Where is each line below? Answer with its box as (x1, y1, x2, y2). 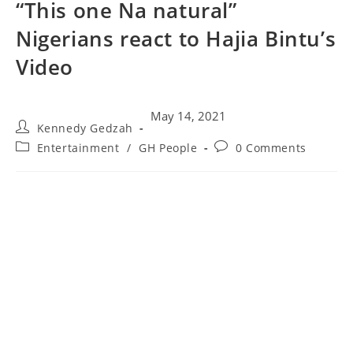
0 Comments (235, 140, 307, 155)
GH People (139, 140, 198, 155)
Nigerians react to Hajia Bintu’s (16, 24, 336, 53)
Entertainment (36, 140, 120, 155)
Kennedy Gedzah (36, 121, 134, 136)
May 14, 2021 (150, 109, 226, 124)
